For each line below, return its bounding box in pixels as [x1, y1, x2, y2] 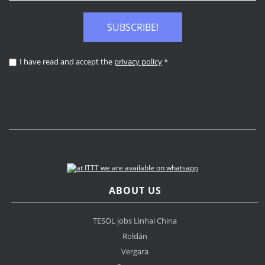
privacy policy [114, 56, 162, 67]
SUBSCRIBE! [106, 21, 159, 34]
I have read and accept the [20, 56, 114, 67]
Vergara [121, 246, 149, 257]
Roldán [122, 231, 148, 242]
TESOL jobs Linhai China [93, 215, 177, 227]
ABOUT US [108, 184, 161, 198]
